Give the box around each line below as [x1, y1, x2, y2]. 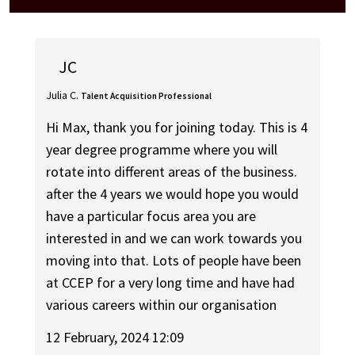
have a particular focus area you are [46, 207, 257, 226]
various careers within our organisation [46, 296, 277, 315]
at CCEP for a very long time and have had [46, 273, 296, 292]
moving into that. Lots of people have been [46, 251, 302, 270]
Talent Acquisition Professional [81, 90, 212, 101]
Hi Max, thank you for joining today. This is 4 [46, 118, 308, 137]
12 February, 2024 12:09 [46, 327, 185, 346]
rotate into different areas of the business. [46, 162, 298, 181]
